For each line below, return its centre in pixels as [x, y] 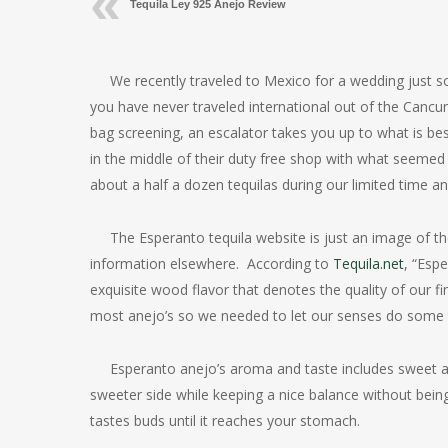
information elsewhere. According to [211, 263]
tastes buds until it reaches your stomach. [225, 420]
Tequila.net [368, 263]
